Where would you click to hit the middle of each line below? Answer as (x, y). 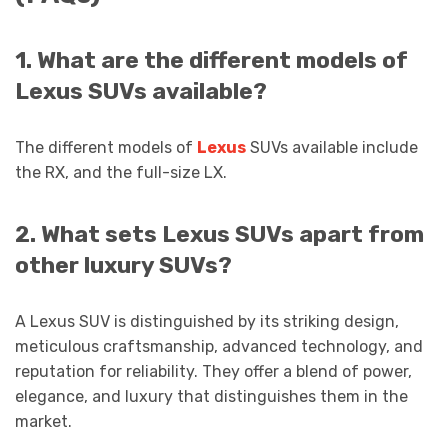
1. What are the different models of (211, 60)
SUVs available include (332, 147)
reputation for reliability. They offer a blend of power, (213, 371)
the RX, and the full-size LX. (121, 172)
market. (43, 421)
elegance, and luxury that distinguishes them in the (211, 396)
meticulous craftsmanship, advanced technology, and (219, 346)
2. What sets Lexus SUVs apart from (219, 234)
